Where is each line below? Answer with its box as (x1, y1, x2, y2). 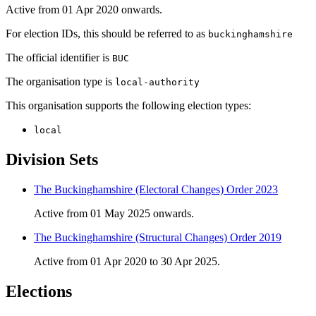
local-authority (115, 77, 200, 88)
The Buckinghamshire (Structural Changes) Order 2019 (34, 231, 281, 244)
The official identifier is (6, 51, 112, 64)
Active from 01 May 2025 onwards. (34, 207, 194, 220)
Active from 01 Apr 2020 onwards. (6, 4, 162, 16)
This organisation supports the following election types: (6, 99, 251, 112)
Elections (6, 282, 72, 301)
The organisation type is (6, 75, 115, 88)
